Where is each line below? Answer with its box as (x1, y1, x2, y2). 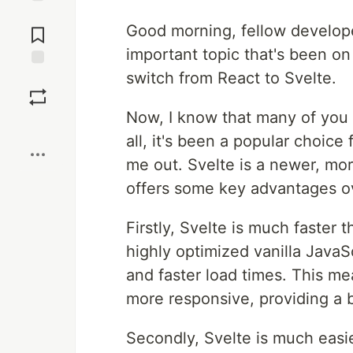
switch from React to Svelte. (126, 69, 336, 87)
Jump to (17, 9, 59, 23)
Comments (10, 22, 65, 36)
